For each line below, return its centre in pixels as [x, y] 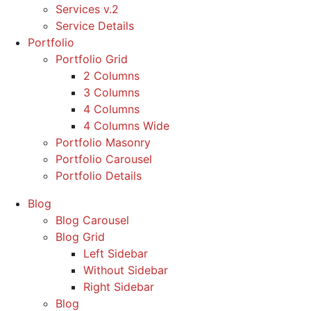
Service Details [95, 26]
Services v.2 [87, 9]
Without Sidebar [126, 270]
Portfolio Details [99, 176]
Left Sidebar [116, 254]
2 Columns [111, 76]
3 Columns [111, 93]
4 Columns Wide [126, 126]
